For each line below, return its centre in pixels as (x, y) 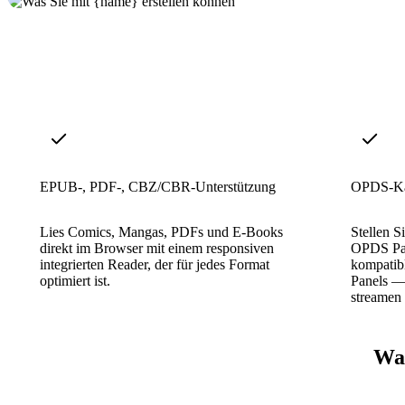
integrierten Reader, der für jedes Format (155, 264)
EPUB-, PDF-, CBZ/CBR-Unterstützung (158, 186)
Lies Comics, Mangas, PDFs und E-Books (161, 231)
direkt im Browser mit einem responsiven (157, 248)
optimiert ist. (75, 280)
